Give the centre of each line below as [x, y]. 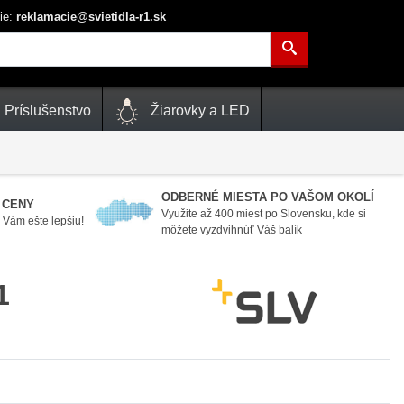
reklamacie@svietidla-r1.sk [89, 17]
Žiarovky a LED [198, 110]
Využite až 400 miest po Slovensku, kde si [263, 213]
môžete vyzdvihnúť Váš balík [231, 230]
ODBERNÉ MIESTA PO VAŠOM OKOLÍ [267, 197]
